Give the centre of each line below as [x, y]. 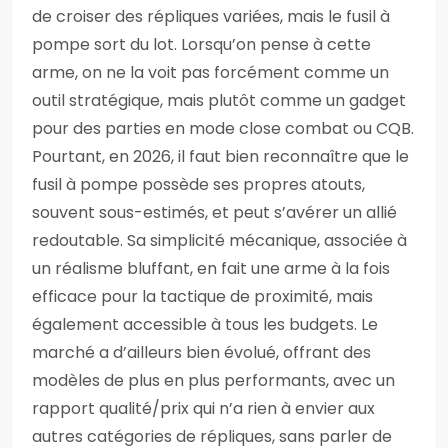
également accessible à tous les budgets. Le [205, 324]
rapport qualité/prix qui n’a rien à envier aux [203, 408]
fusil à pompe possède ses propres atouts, [198, 184]
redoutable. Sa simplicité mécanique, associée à [219, 240]
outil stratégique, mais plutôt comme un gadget [219, 100]
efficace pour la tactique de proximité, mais [202, 296]
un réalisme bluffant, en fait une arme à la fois [211, 268]
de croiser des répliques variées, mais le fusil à [211, 16]
